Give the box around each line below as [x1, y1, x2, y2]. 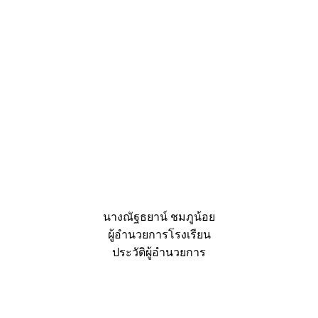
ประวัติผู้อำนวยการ [112, 246, 206, 258]
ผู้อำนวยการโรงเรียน [107, 228, 211, 241]
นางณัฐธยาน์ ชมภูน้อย [103, 210, 215, 223]
